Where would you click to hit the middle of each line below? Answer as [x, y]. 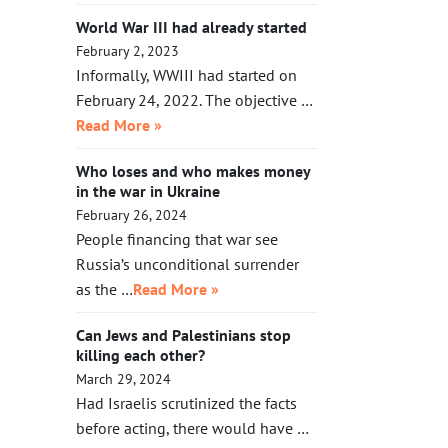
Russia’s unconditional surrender [187, 264]
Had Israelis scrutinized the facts [186, 403]
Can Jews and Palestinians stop [183, 335]
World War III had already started [191, 27]
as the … [104, 289]
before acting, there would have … [192, 428]
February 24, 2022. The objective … [194, 100]
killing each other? [140, 355]
